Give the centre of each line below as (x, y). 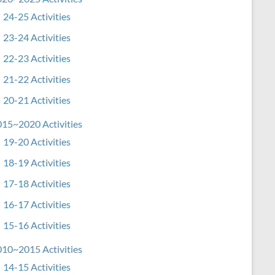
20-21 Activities (37, 100)
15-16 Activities (37, 225)
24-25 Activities (37, 16)
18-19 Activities (37, 162)
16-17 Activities (37, 204)
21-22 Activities (37, 79)
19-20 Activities (37, 141)
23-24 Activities (37, 37)
